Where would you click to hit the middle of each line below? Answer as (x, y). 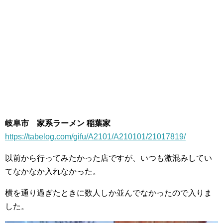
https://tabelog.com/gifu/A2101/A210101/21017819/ (95, 137)
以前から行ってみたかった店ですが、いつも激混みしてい (109, 158)
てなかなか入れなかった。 (53, 172)
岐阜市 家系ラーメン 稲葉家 (58, 123)
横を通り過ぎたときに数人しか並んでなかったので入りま (109, 193)
